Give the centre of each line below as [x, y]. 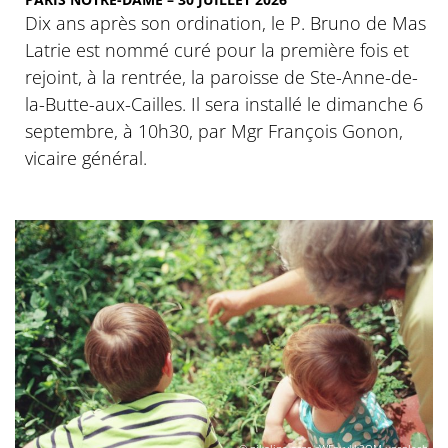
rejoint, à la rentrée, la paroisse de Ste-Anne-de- [221, 77]
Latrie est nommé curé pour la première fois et [217, 50]
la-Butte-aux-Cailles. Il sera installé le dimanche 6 [224, 104]
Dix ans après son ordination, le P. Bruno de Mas [225, 23]
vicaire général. [86, 158]
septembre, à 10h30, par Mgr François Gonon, [214, 131]
